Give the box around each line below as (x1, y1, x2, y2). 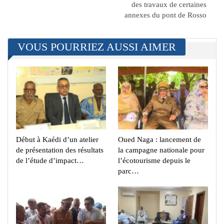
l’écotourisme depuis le (118, 156, 190, 165)
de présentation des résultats (16, 146, 103, 154)
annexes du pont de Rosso (124, 11, 206, 19)
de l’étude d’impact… (16, 156, 84, 165)
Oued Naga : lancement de (118, 135, 201, 144)
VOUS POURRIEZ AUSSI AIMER (17, 40, 176, 53)
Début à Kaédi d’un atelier (16, 135, 98, 144)
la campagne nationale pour (118, 146, 204, 154)
